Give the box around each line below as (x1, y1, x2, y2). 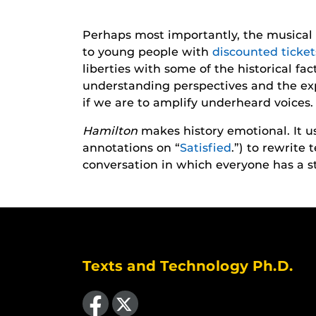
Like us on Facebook (82, 283, 138, 296)
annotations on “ (83, 141, 180, 154)
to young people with (83, 45, 212, 59)
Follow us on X (111, 283, 119, 296)
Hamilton (83, 124, 141, 138)
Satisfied (180, 141, 231, 154)
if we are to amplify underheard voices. (83, 96, 313, 109)
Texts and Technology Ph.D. (83, 257, 293, 274)
